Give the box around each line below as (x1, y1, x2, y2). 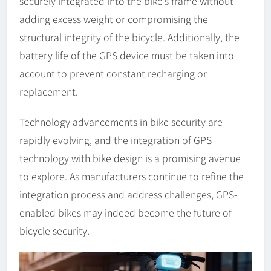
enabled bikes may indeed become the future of (19, 204, 232, 220)
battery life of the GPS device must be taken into (19, 47, 234, 62)
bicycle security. (19, 223, 90, 238)
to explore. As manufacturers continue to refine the (19, 168, 244, 183)
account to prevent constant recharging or (19, 65, 207, 80)
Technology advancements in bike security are (19, 114, 223, 129)
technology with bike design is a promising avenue (19, 150, 241, 165)
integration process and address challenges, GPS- (19, 186, 237, 201)
